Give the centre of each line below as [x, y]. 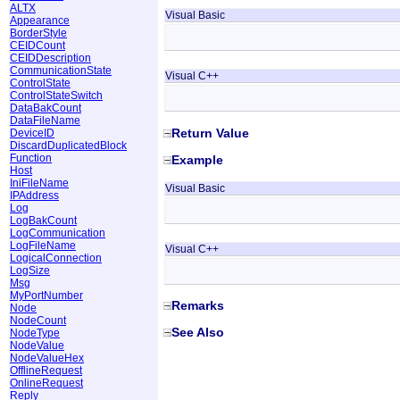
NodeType [35, 333]
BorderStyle [38, 33]
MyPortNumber [46, 295]
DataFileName [45, 120]
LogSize [30, 270]
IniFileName [39, 183]
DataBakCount [46, 108]
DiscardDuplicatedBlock [68, 145]
